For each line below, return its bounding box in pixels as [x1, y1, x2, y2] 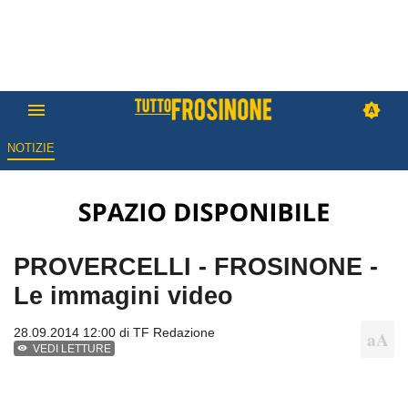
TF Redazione [133, 325, 215, 341]
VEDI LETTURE [33, 342, 112, 356]
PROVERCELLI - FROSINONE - [14, 252, 378, 281]
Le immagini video [14, 281, 233, 311]
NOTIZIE [6, 141, 55, 156]
